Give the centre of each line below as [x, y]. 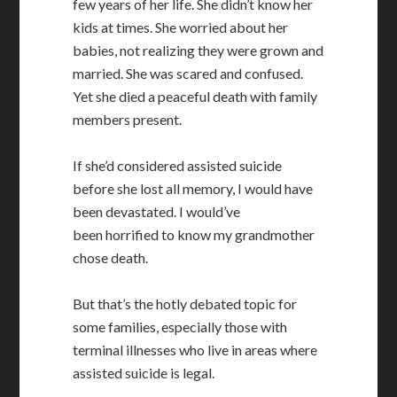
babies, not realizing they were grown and [198, 50]
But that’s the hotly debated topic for [185, 304]
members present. [128, 119]
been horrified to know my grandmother [194, 234]
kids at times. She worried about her [181, 27]
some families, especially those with [180, 327]
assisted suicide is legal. [144, 373]
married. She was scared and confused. [188, 73]
